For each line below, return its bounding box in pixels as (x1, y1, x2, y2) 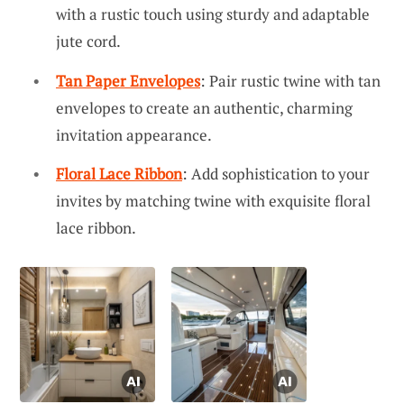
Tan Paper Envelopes (56, 69, 200, 91)
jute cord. (56, 30, 121, 51)
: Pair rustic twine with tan (200, 69, 381, 91)
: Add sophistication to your (182, 163, 370, 185)
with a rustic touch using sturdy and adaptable (56, 3, 370, 24)
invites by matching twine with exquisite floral (56, 190, 371, 212)
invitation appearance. (56, 124, 212, 145)
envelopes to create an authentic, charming (56, 96, 353, 118)
